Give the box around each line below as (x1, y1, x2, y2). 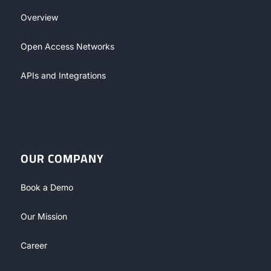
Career (20, 240, 47, 250)
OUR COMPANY (20, 147, 104, 169)
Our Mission (20, 211, 67, 221)
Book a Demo (20, 181, 73, 192)
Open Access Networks (20, 41, 114, 51)
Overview (20, 11, 58, 22)
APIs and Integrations (20, 70, 106, 80)
